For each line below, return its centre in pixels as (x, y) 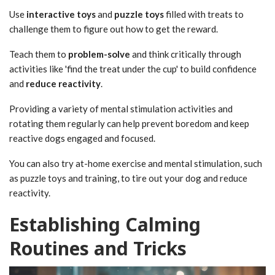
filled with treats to (204, 14)
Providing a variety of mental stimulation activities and (121, 108)
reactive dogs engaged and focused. (82, 138)
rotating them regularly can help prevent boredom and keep (129, 123)
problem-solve (99, 54)
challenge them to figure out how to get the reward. (114, 29)
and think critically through (186, 54)
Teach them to (39, 54)
